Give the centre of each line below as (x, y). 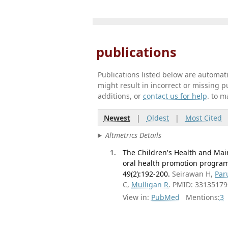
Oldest (158, 118)
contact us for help (175, 96)
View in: (136, 197)
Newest (117, 118)
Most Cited (203, 118)
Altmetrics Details (133, 135)
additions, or (120, 96)
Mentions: (199, 197)
